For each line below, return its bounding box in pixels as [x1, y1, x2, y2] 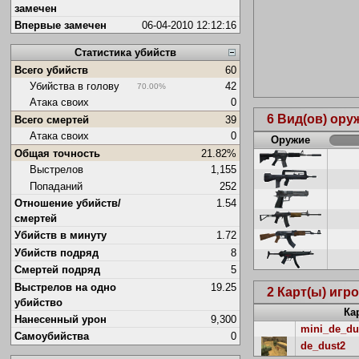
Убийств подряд [14, 246, 99, 259]
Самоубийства [14, 330, 89, 343]
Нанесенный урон [14, 313, 107, 326]
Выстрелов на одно [14, 280, 116, 293]
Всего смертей [14, 113, 89, 126]
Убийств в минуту [14, 229, 107, 242]
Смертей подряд [14, 264, 100, 276]
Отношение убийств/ [14, 197, 121, 210]
